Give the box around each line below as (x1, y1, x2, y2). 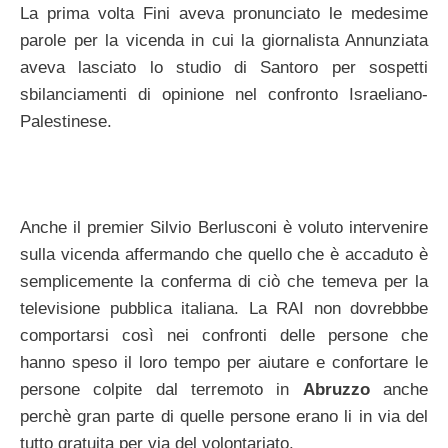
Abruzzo (302, 380, 370, 400)
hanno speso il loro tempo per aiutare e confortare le (20, 353, 428, 373)
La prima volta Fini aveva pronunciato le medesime (20, 3, 428, 23)
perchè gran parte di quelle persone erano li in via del (20, 407, 428, 427)
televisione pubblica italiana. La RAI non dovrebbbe (20, 299, 428, 319)
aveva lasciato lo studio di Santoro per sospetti (20, 57, 428, 77)
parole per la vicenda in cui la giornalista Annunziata (20, 30, 428, 50)
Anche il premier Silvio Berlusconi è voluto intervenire (20, 218, 428, 238)
